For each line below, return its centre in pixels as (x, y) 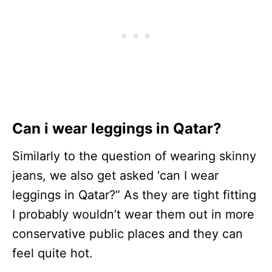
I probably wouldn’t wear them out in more (133, 215)
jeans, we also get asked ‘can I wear (115, 176)
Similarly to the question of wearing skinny (134, 156)
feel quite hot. (53, 253)
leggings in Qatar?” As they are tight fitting (134, 195)
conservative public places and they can (127, 234)
